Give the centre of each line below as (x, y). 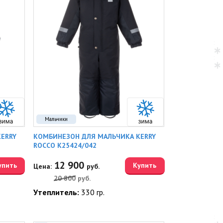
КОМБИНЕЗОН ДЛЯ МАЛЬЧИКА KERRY (95, 136)
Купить (145, 165)
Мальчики (56, 119)
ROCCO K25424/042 (65, 145)
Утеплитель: (57, 192)
